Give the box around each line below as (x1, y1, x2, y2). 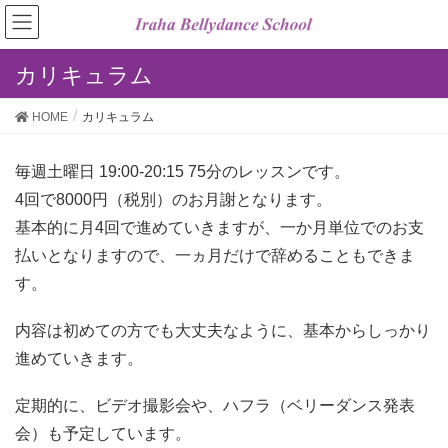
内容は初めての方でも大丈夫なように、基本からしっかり (15, 322, 431, 340)
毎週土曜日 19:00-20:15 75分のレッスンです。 (15, 163, 350, 180)
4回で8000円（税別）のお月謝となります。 (15, 191, 332, 208)
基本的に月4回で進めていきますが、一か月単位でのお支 (15, 219, 424, 236)
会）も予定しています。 (15, 425, 191, 443)
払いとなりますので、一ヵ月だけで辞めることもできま (15, 247, 415, 264)
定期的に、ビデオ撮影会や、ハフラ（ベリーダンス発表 (15, 397, 415, 415)
